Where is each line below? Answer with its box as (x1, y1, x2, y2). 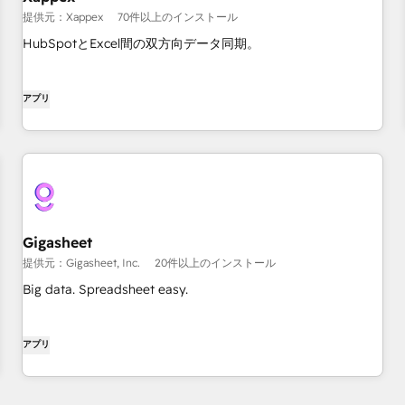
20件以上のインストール (155, 256, 276, 269)
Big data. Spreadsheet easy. (23, 281, 188, 297)
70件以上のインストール (118, 10, 238, 24)
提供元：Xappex (23, 10, 103, 24)
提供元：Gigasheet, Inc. (23, 256, 140, 269)
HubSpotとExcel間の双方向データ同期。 (23, 35, 259, 52)
